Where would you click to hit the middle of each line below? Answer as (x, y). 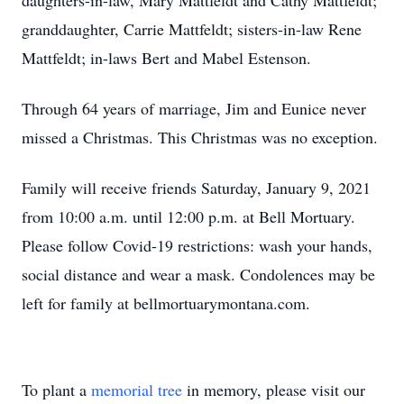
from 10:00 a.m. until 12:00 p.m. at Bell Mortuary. (188, 216)
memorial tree (137, 390)
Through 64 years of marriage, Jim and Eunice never (194, 108)
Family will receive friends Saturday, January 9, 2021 (196, 188)
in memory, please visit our (274, 390)
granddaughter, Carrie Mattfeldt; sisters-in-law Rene (192, 29)
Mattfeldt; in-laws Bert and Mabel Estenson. (166, 58)
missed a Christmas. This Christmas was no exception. (200, 137)
